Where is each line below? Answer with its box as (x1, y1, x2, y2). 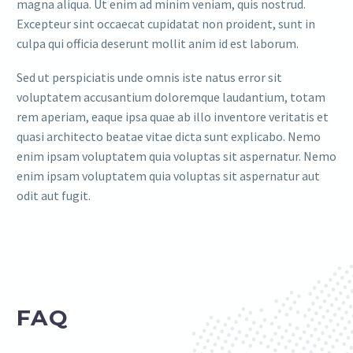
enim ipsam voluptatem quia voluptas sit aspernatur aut (17, 167, 320, 184)
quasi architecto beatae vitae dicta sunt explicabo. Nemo (17, 128, 321, 144)
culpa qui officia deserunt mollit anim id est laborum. (17, 35, 299, 51)
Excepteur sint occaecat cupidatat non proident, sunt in (17, 15, 315, 32)
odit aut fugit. (17, 187, 91, 203)
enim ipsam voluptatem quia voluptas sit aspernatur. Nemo (17, 147, 336, 164)
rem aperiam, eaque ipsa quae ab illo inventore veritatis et (17, 108, 329, 124)
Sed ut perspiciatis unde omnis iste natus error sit (17, 69, 282, 85)
